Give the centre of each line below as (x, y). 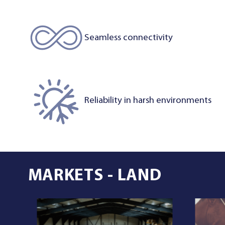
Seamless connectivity (129, 38)
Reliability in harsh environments (148, 100)
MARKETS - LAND (95, 176)
